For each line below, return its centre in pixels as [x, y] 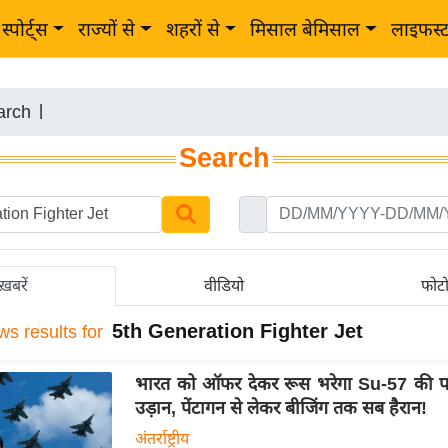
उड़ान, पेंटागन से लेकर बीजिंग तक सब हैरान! [280, 407]
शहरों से [192, 29]
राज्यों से [107, 29]
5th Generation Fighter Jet [237, 330]
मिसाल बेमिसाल [305, 29]
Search [224, 158]
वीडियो [224, 285]
